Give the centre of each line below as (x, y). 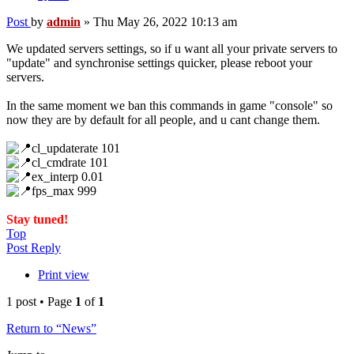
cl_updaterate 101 (76, 149)
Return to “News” (51, 329)
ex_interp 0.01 (68, 177)
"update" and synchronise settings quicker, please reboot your (159, 63)
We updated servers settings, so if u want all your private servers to (172, 49)
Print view (64, 275)
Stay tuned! (37, 220)
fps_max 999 (64, 191)
